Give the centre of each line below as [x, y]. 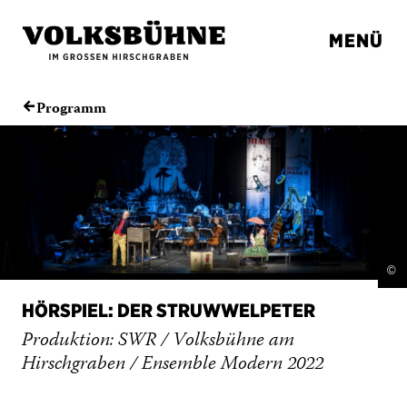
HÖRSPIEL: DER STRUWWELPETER [169, 310]
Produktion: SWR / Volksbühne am [158, 341]
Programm [71, 109]
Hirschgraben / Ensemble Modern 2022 [173, 364]
